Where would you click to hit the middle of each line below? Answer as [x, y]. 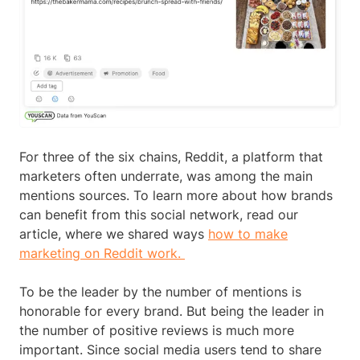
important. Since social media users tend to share [170, 349]
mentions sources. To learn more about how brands [176, 195]
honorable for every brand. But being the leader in [172, 311]
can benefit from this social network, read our [159, 214]
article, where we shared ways [114, 233]
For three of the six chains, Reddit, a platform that [171, 156]
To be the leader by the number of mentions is [160, 291]
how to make [248, 233]
